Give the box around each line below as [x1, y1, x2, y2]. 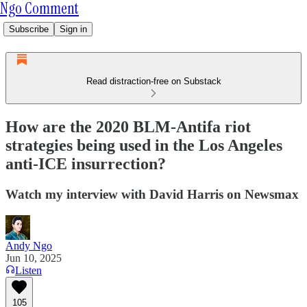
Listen [15, 264, 42, 276]
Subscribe [9, 24, 49, 34]
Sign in [60, 24, 87, 34]
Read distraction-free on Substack [86, 76, 221, 86]
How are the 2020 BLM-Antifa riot [5, 117, 251, 136]
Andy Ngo [5, 239, 52, 251]
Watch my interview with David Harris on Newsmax [5, 186, 299, 201]
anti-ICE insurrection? [5, 154, 166, 173]
